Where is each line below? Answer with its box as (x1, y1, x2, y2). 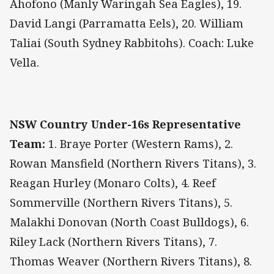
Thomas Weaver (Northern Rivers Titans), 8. (10, 253, 252, 268)
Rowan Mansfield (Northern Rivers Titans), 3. (10, 155, 256, 171)
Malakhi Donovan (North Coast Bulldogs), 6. (10, 214, 249, 229)
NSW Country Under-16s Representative (10, 116, 241, 131)
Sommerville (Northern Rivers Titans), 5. (10, 194, 232, 210)
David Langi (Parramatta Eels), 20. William (10, 16, 243, 31)
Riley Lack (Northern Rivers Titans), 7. (10, 234, 217, 249)
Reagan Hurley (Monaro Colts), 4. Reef (10, 175, 216, 190)
